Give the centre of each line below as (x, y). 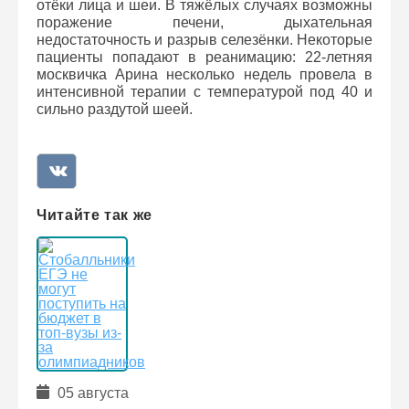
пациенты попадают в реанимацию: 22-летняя (204, 57)
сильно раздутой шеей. (115, 109)
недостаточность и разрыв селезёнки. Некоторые (204, 40)
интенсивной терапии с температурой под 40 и (204, 92)
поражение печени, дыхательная (204, 22)
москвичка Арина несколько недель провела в (204, 74)
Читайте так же (94, 215)
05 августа (91, 393)
